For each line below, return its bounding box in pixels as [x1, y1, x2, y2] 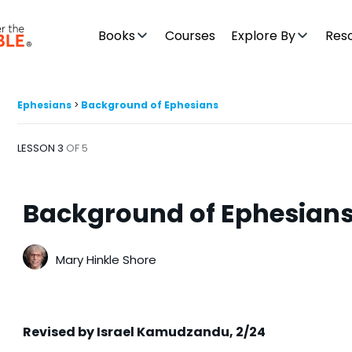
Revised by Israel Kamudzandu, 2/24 [23, 323, 266, 341]
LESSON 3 [17, 140, 66, 156]
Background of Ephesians [81, 98, 218, 112]
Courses [165, 26, 216, 45]
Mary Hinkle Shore [56, 251, 156, 268]
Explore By [231, 26, 296, 45]
